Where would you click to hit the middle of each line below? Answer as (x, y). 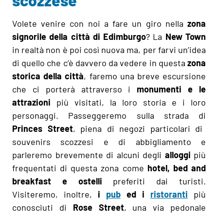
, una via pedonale (165, 207)
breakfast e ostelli (57, 181)
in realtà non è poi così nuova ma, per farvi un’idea (109, 49)
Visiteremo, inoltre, (52, 194)
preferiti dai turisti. (154, 181)
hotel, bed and (177, 168)
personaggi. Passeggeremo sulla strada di (109, 115)
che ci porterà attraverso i (75, 89)
